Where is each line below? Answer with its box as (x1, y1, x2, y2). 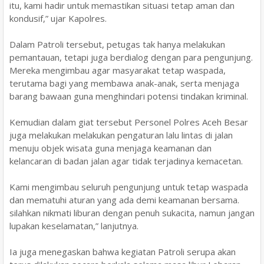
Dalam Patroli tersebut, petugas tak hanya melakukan (9, 38, 225, 50)
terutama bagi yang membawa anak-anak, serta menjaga (9, 77, 239, 89)
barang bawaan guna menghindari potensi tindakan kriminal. (9, 90, 248, 102)
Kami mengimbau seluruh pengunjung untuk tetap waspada (9, 181, 248, 193)
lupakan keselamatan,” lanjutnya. (9, 220, 141, 232)
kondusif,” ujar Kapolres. (9, 12, 109, 24)
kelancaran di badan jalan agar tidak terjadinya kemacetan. (9, 155, 243, 167)
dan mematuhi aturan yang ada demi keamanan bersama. (9, 194, 239, 206)
